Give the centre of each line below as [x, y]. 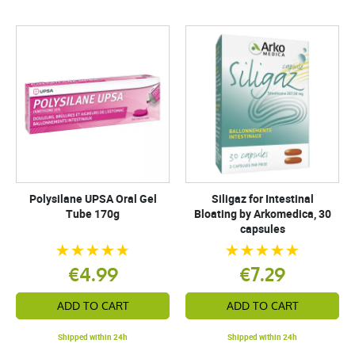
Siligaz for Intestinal [262, 198]
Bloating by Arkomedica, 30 [262, 214]
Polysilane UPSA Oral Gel [93, 198]
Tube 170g [93, 214]
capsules [262, 229]
